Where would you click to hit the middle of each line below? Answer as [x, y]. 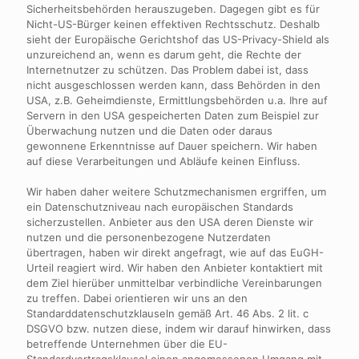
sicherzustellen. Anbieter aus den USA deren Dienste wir [170, 222]
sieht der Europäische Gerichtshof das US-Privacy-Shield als [178, 39]
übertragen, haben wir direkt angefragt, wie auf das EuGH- [175, 252]
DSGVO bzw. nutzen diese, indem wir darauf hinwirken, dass [179, 329]
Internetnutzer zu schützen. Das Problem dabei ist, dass [167, 70]
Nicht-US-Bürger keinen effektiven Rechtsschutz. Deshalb [173, 24]
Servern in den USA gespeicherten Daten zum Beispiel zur [173, 115]
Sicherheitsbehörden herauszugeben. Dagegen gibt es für [173, 9]
